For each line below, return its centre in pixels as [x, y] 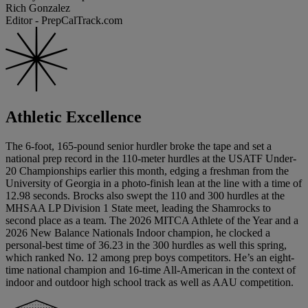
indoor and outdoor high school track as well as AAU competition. [150, 282]
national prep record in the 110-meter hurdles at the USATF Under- [151, 158]
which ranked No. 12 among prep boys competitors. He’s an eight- [150, 257]
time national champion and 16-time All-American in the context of [151, 269]
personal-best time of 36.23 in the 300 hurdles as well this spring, [146, 245]
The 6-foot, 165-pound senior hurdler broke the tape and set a [139, 146]
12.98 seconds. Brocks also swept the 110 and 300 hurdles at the [145, 195]
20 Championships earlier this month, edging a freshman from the [147, 170]
